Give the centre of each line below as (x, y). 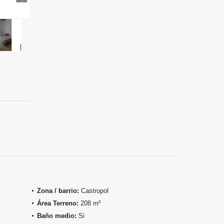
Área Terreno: (58, 203)
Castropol (94, 191)
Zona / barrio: (58, 191)
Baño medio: (57, 216)
